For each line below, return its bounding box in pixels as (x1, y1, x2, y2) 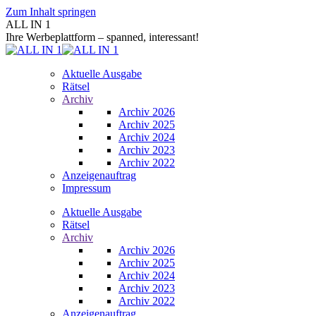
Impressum (62, 182, 111, 194)
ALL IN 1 (6, 18, 51, 30)
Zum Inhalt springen (6, 6, 96, 18)
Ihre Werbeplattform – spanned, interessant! (6, 31, 199, 43)
